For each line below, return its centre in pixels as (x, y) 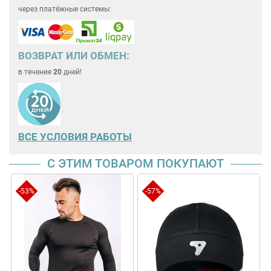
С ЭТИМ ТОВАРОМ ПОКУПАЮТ (135, 163)
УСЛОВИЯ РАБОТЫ (86, 136)
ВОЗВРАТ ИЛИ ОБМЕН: (74, 55)
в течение (36, 72)
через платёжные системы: (65, 9)
